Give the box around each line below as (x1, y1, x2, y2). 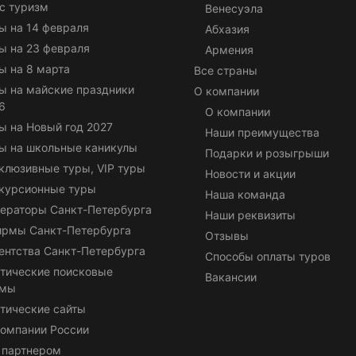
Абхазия (205, 21, 250, 36)
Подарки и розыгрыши (205, 145, 329, 160)
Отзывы (205, 228, 249, 242)
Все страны (194, 63, 257, 77)
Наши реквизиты (205, 207, 296, 222)
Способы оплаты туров (205, 249, 331, 263)
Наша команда (205, 187, 285, 201)
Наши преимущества (205, 125, 319, 139)
